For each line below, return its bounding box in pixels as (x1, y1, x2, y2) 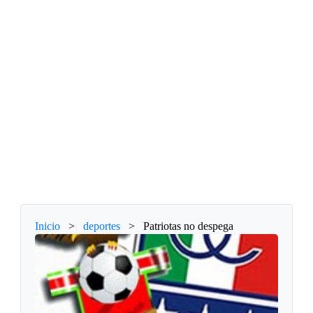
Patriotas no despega (143, 220, 234, 233)
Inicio (35, 220, 61, 233)
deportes (83, 220, 121, 233)
